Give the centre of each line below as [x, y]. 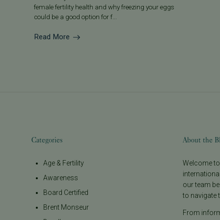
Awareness [61, 178]
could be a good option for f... [76, 17]
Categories [47, 140]
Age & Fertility [64, 163]
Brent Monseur [66, 207]
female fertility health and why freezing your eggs [104, 7]
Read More [52, 37]
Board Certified [66, 193]
